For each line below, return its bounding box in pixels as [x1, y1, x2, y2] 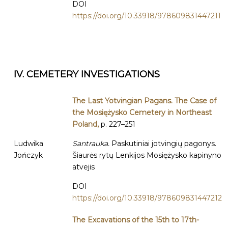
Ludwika [14, 139, 43, 148]
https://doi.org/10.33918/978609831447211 [72, 11, 221, 20]
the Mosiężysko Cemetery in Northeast [72, 108, 212, 117]
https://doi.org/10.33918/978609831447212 [72, 193, 222, 203]
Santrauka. [72, 139, 111, 148]
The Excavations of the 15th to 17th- [72, 215, 199, 224]
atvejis [72, 162, 95, 172]
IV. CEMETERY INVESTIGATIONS [14, 69, 160, 80]
